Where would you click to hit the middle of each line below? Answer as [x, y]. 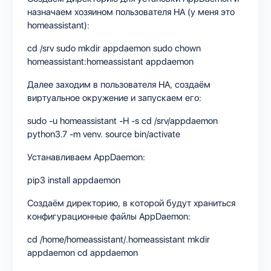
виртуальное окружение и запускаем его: [114, 98]
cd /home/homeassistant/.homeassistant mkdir [119, 239]
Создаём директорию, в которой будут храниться [131, 203]
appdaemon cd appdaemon [83, 253]
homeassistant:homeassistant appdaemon [110, 61]
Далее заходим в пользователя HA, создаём [119, 84]
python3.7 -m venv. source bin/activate [104, 134]
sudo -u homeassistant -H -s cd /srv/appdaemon [122, 121]
